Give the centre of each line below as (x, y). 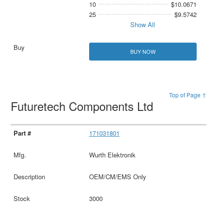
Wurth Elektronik (112, 155)
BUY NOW (143, 51)
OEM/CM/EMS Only (117, 176)
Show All (143, 24)
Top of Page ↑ (187, 94)
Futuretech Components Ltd (84, 106)
